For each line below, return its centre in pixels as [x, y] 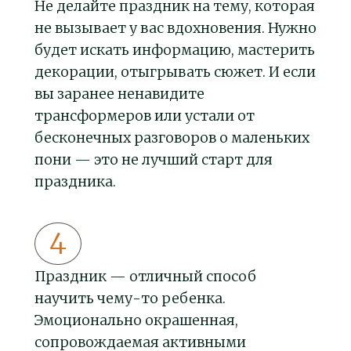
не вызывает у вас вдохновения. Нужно [175, 28]
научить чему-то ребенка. [130, 299]
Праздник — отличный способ [145, 277]
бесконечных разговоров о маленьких [172, 138]
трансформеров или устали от [145, 116]
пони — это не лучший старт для [154, 160]
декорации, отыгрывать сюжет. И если [175, 72]
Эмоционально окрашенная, [136, 320]
